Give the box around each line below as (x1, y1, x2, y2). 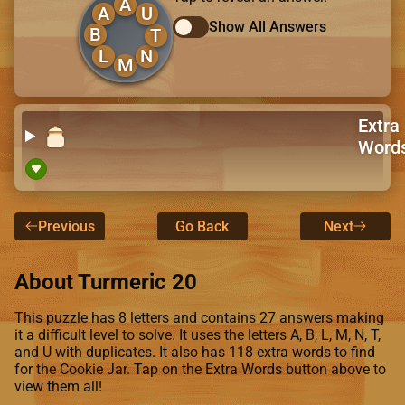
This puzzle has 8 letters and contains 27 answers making (14, 308, 384, 326)
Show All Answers (208, 18, 326, 36)
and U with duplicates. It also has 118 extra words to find (14, 343, 375, 361)
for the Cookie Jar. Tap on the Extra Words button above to (14, 360, 386, 378)
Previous (37, 217, 95, 235)
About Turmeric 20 (14, 268, 197, 295)
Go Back (175, 217, 230, 235)
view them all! (14, 377, 102, 395)
